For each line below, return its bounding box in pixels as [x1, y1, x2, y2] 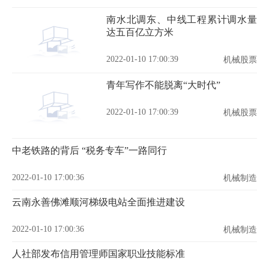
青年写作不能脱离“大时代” [106, 80, 220, 90]
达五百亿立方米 [106, 27, 174, 37]
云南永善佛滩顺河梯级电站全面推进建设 [12, 197, 185, 207]
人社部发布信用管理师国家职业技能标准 [12, 249, 185, 259]
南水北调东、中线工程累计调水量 [106, 14, 257, 25]
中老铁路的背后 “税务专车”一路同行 [12, 145, 167, 156]
